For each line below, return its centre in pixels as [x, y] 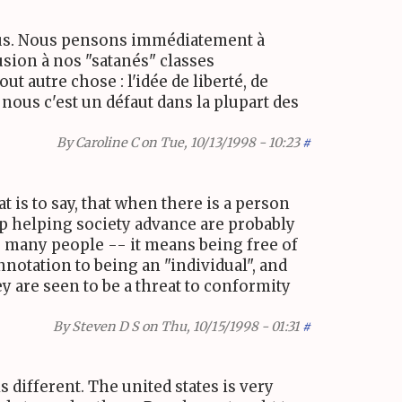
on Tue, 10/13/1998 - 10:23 [219, 143]
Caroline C [107, 143]
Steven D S [105, 326]
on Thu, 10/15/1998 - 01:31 [219, 326]
